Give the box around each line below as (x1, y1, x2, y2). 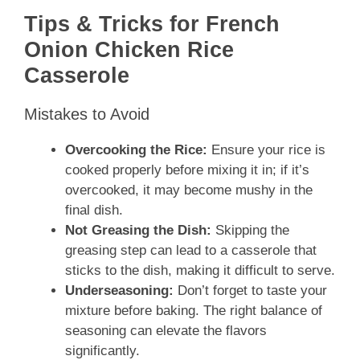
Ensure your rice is (207, 142, 325, 158)
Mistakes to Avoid (24, 105, 149, 124)
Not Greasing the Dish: (65, 223, 211, 239)
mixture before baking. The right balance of (65, 303, 322, 319)
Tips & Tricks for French (24, 12, 280, 37)
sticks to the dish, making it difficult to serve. (65, 263, 335, 279)
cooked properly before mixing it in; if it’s (65, 162, 309, 178)
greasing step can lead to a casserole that (65, 243, 317, 259)
